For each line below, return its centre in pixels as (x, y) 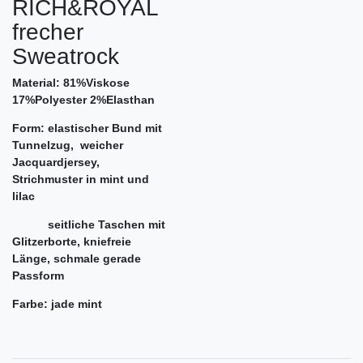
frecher (48, 32)
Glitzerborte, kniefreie (72, 242)
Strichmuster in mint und (81, 179)
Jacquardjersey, (56, 162)
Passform (38, 276)
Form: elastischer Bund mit (87, 128)
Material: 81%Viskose (71, 83)
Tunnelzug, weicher (68, 145)
